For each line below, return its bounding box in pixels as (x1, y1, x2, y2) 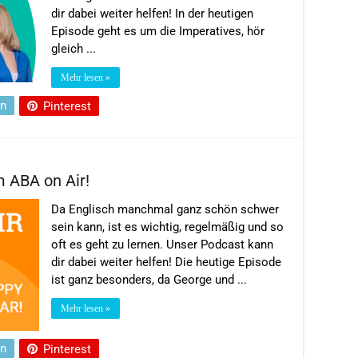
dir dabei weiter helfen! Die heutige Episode (51, 254, 281, 269)
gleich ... (51, 41, 96, 56)
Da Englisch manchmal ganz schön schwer (51, 201, 279, 217)
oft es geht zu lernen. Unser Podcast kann (51, 237, 273, 252)
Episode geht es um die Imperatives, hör (51, 23, 265, 38)
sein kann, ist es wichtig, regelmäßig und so (51, 219, 284, 234)
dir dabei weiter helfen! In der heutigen (51, 6, 253, 21)
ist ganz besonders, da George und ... (51, 272, 247, 287)
